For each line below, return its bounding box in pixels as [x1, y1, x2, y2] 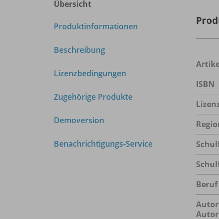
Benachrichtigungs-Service [54, 138, 153, 149]
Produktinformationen [54, 21, 138, 32]
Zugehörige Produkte [54, 91, 132, 102]
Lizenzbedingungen [54, 67, 126, 79]
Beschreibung [54, 44, 105, 55]
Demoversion [54, 114, 104, 126]
